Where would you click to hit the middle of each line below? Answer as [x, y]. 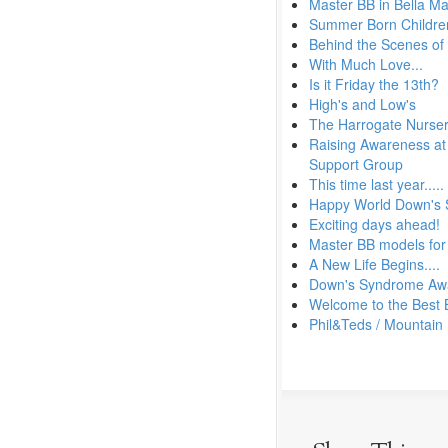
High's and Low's [362, 104]
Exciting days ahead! [374, 224]
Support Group [356, 164]
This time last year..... [376, 184]
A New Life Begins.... [374, 264]
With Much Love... [366, 64]
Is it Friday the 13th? [374, 84]
